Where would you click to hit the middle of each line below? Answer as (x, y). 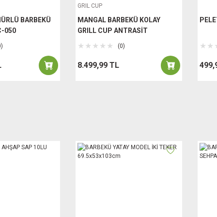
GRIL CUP (90, 6)
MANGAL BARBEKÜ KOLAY (119, 20)
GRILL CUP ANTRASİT (113, 31)
